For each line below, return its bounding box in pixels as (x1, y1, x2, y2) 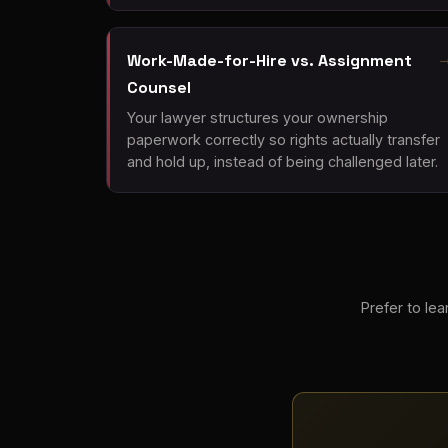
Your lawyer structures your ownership (127, 109, 388, 127)
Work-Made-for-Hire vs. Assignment (127, 49, 412, 71)
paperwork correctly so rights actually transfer (127, 131, 440, 149)
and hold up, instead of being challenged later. (127, 153, 438, 171)
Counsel (127, 76, 191, 98)
